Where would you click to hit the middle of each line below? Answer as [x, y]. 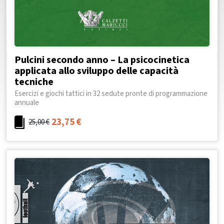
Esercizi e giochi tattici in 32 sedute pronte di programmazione [111, 94]
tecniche [34, 82]
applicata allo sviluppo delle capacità [96, 71]
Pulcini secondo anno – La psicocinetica [102, 60]
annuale [27, 103]
